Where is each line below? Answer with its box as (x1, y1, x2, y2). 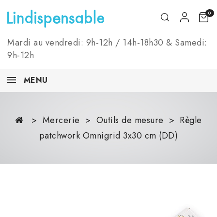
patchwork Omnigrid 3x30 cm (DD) (39, 129, 178, 142)
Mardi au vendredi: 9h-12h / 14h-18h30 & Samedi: (7, 36, 207, 49)
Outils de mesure (96, 114, 164, 126)
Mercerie (42, 114, 80, 126)
